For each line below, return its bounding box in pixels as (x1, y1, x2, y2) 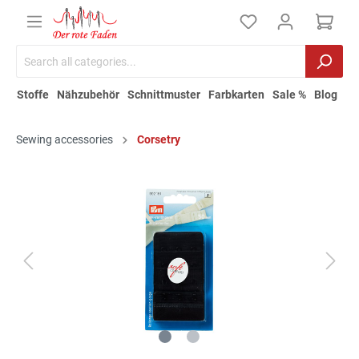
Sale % (272, 88, 306, 102)
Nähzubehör (57, 88, 119, 102)
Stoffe (17, 88, 49, 102)
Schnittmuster (127, 88, 200, 102)
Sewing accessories (16, 133, 113, 147)
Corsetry (137, 133, 180, 147)
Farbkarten (208, 88, 264, 102)
